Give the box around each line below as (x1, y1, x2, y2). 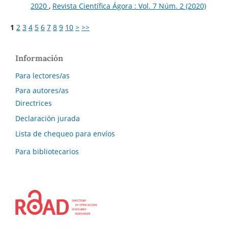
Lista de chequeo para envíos (15, 129, 115, 139)
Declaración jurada (15, 113, 80, 124)
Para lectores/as (15, 70, 70, 80)
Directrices (15, 98, 52, 108)
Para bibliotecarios (15, 147, 79, 157)
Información (15, 52, 63, 63)
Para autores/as (15, 85, 69, 96)
